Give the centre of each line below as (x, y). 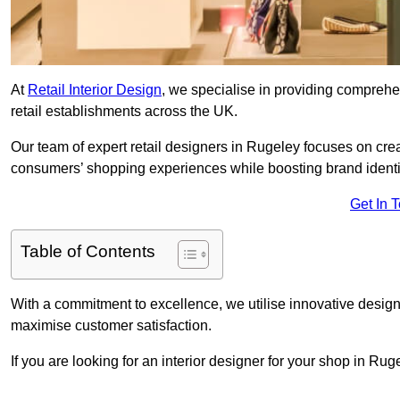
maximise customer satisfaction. (111, 326)
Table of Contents (88, 252)
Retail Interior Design (95, 90)
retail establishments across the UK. (124, 112)
